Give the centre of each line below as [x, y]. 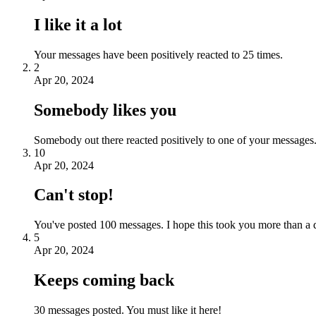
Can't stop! [74, 195]
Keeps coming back [104, 280]
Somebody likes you [105, 110]
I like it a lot [78, 24]
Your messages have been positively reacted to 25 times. [158, 54]
